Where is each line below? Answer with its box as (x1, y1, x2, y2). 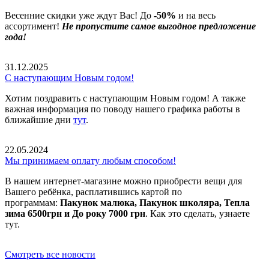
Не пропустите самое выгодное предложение (62, 21, 256, 32)
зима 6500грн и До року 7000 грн (5, 208, 145, 219)
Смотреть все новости (5, 249, 95, 260)
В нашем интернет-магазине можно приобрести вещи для (5, 176, 242, 187)
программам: (5, 198, 60, 208)
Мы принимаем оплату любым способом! (5, 156, 176, 166)
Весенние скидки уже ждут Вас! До (5, 10, 154, 21)
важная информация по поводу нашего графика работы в (5, 104, 240, 115)
